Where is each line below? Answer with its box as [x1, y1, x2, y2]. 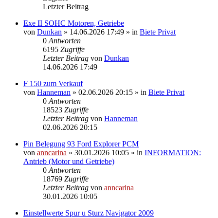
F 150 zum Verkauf [23, 79, 83, 88]
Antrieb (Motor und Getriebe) [23, 157, 114, 165]
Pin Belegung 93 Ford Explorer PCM [23, 139, 139, 148]
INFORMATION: [145, 148, 201, 157]
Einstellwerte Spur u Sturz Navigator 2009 [23, 208, 154, 217]
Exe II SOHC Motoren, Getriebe [23, 18, 124, 27]
